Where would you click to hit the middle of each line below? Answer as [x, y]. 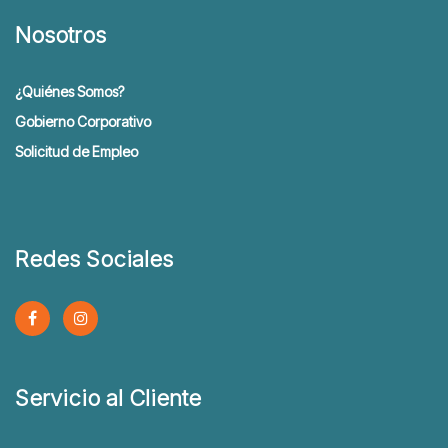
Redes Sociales [94, 259]
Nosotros [60, 35]
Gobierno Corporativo [83, 121]
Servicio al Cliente [108, 398]
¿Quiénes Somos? [69, 91]
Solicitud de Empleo [76, 151]
